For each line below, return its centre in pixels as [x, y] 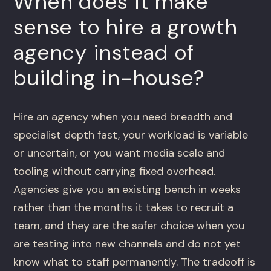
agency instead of [104, 53]
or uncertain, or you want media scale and [119, 153]
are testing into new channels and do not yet [127, 244]
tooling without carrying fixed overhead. [115, 171]
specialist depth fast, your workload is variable [131, 135]
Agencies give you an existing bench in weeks [127, 190]
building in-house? [109, 78]
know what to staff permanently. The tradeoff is [135, 262]
